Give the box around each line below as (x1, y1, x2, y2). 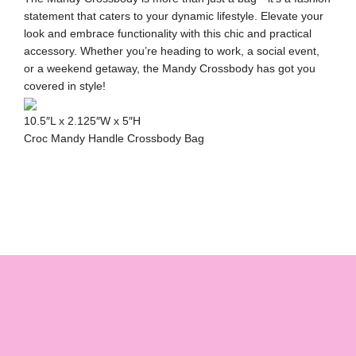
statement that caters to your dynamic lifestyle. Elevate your (24, 9, 323, 22)
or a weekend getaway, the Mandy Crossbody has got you (24, 61, 315, 75)
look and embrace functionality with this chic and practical (24, 26, 311, 40)
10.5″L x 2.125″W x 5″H (24, 114, 141, 127)
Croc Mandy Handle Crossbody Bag (24, 131, 204, 145)
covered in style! (24, 79, 106, 92)
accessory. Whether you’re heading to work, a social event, (24, 44, 319, 57)
